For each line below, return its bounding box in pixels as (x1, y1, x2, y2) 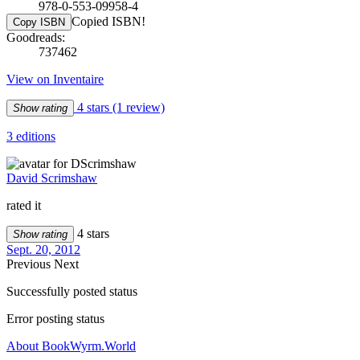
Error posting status (6, 311, 104, 325)
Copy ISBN (13, 15, 65, 28)
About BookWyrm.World (6, 338, 136, 353)
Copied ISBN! (72, 14, 145, 28)
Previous (6, 256, 54, 271)
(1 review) (112, 100, 165, 114)
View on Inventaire (6, 72, 104, 86)
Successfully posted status (6, 284, 137, 298)
